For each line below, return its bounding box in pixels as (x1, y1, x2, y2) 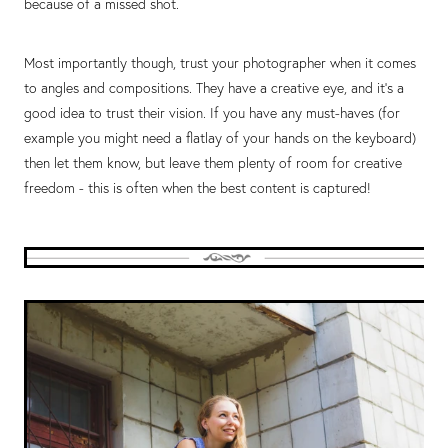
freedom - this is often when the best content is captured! (24, 179, 375, 198)
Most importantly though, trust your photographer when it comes (24, 54, 416, 73)
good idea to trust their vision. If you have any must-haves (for (24, 104, 400, 123)
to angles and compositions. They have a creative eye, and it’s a (24, 79, 404, 98)
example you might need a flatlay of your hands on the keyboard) (24, 129, 416, 148)
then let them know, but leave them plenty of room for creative (24, 154, 402, 173)
